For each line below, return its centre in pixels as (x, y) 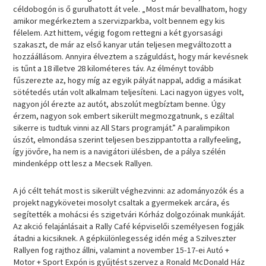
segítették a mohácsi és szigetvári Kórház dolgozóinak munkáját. (129, 214)
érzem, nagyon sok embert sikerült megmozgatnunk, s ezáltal (124, 116)
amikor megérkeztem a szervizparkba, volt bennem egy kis (119, 21)
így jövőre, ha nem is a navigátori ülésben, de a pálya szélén (120, 152)
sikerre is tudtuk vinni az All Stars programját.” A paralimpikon (122, 128)
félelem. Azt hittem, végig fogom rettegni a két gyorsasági (118, 33)
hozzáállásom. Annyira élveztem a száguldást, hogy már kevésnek (131, 57)
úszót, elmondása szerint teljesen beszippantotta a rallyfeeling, (127, 140)
